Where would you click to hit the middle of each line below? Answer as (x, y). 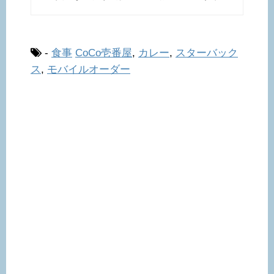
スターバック (207, 53)
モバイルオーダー (89, 70)
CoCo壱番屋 (104, 53)
